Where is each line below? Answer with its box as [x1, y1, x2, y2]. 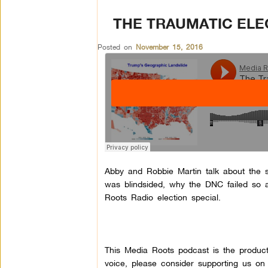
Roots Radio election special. [104, 192, 221, 202]
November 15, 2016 [135, 42, 203, 51]
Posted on [97, 42, 136, 51]
